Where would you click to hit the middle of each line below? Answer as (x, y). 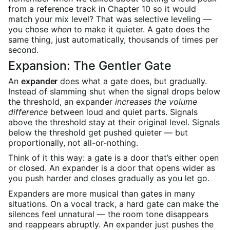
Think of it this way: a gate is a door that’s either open (113, 158)
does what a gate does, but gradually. (132, 81)
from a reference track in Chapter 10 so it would (102, 8)
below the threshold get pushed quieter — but (98, 132)
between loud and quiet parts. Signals (123, 112)
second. (23, 50)
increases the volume (156, 101)
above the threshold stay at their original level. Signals (114, 122)
